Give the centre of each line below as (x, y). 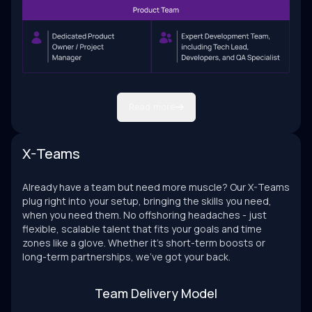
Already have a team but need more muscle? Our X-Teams (156, 187)
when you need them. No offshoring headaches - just (145, 215)
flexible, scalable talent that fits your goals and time (142, 229)
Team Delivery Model (156, 294)
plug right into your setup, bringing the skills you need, (147, 201)
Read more (152, 107)
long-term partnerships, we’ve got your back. (126, 257)
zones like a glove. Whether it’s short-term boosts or (144, 243)
